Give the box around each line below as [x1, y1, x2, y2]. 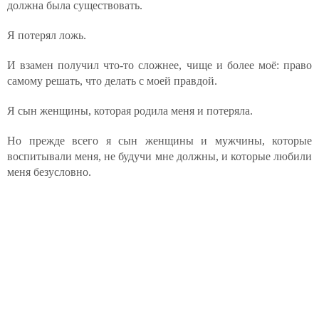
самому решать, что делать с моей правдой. [7, 75, 217, 87]
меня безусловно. [7, 166, 91, 178]
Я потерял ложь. [7, 29, 86, 41]
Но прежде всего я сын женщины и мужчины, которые [7, 135, 312, 147]
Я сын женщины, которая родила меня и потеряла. [7, 105, 253, 117]
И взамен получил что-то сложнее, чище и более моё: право [7, 59, 312, 71]
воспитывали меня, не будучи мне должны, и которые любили [7, 150, 312, 162]
